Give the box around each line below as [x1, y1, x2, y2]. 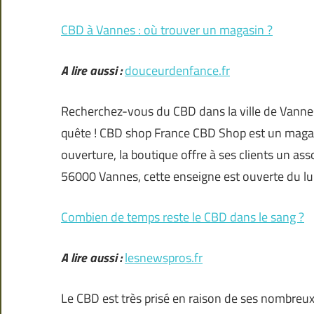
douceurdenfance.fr [125, 61, 230, 81]
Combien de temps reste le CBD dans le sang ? [61, 207, 304, 227]
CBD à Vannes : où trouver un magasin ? [61, 20, 273, 40]
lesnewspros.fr [125, 248, 203, 268]
